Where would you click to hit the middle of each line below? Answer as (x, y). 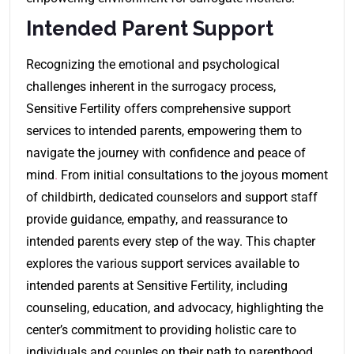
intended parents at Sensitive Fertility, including (157, 285)
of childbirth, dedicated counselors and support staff (172, 197)
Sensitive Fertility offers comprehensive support (158, 108)
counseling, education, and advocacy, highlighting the (175, 307)
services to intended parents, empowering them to (164, 130)
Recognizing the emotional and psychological (153, 64)
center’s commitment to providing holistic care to (161, 330)
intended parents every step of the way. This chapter (171, 241)
